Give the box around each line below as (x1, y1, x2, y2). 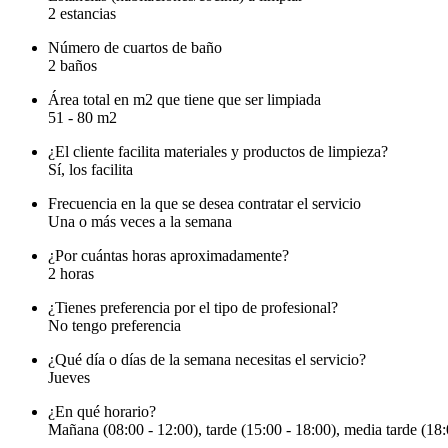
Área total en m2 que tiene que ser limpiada (48, 91, 321, 109)
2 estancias (48, 5, 116, 23)
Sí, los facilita (48, 161, 133, 179)
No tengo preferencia (48, 317, 181, 335)
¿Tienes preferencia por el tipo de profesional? (48, 299, 338, 317)
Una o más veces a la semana (48, 213, 232, 231)
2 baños (48, 57, 97, 75)
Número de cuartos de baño (48, 39, 222, 57)
